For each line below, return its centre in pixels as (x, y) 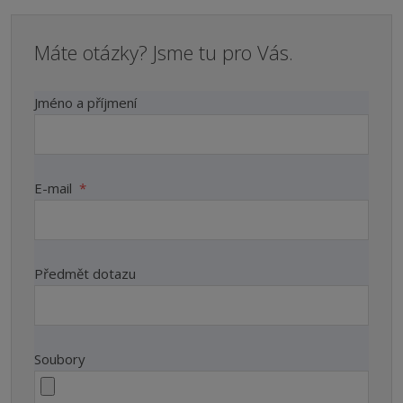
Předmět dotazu (85, 273)
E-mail (55, 188)
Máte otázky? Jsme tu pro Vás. (164, 52)
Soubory (60, 359)
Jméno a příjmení (85, 103)
